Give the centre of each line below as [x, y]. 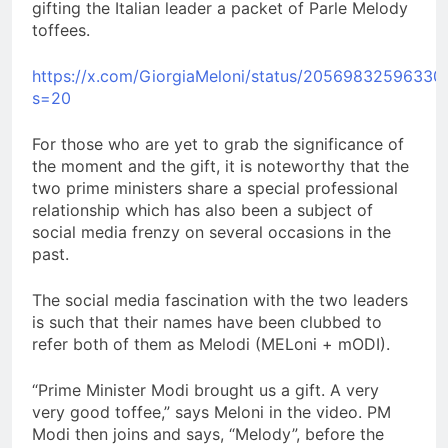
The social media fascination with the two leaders [220, 299]
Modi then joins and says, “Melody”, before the [208, 433]
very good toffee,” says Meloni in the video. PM [211, 411]
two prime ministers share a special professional [215, 187]
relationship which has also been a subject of [202, 209]
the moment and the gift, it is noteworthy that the [220, 165]
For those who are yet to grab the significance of [218, 143]
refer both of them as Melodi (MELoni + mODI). [211, 343]
